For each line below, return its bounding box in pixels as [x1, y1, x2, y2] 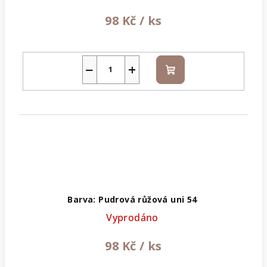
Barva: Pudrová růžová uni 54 [67, 194, 197, 206]
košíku [169, 76, 200, 90]
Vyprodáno [106, 211, 159, 225]
